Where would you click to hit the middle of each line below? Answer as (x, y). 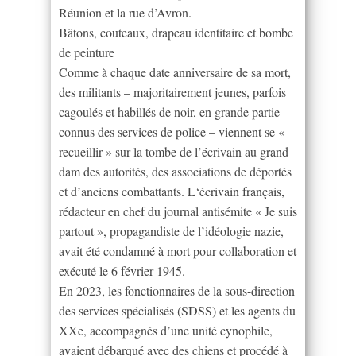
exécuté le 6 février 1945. (122, 270)
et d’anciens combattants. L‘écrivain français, (172, 191)
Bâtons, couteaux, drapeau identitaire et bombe (176, 32)
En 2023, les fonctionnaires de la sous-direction (177, 290)
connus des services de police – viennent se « (172, 131)
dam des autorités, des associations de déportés (175, 171)
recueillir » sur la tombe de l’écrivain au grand (174, 151)
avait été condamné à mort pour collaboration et (178, 250)
